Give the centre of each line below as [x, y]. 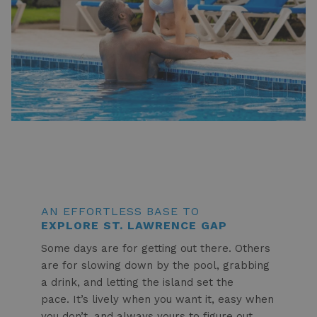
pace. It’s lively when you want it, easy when [157, 300]
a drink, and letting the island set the [137, 283]
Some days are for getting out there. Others [155, 249]
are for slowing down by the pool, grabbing [155, 266]
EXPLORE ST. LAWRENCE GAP [134, 226]
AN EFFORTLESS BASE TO [120, 212]
